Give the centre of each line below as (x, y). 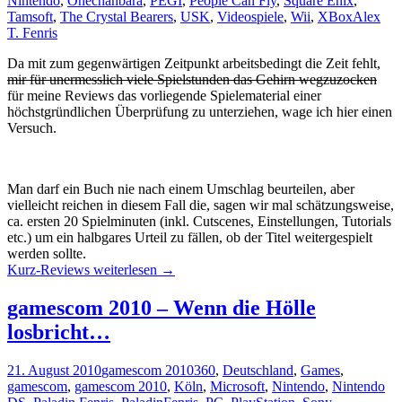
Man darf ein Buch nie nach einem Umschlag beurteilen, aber (181, 189)
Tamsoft (30, 17)
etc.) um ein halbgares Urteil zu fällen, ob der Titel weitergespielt (190, 238)
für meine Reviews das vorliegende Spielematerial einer (164, 96)
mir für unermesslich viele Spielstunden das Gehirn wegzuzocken (192, 80)
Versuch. (32, 128)
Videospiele (250, 17)
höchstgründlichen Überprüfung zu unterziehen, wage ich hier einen (200, 112)
